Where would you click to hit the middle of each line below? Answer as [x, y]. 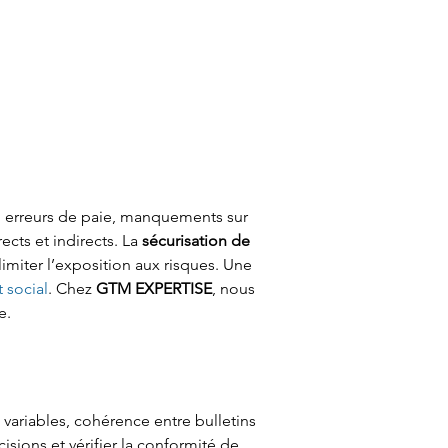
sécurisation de [198, 240]
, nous [235, 288]
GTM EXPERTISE [154, 288]
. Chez [72, 288]
